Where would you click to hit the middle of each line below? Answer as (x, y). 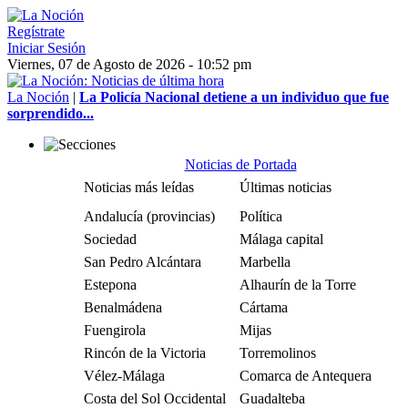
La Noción (38, 97)
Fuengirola (115, 330)
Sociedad (110, 239)
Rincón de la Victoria (145, 353)
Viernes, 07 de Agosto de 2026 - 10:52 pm (129, 64)
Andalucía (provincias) (149, 216)
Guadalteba (272, 398)
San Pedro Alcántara (143, 262)
